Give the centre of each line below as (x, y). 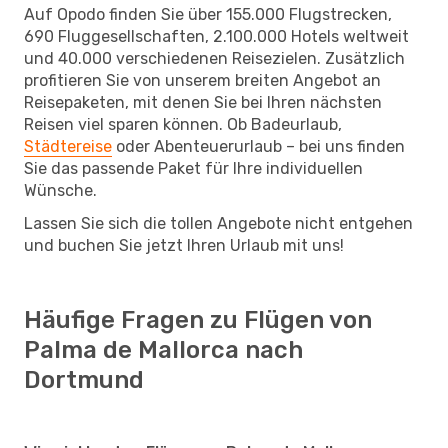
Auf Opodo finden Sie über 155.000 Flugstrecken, (208, 14)
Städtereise (68, 146)
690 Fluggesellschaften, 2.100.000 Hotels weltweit (216, 36)
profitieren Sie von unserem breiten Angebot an (202, 80)
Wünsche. (60, 190)
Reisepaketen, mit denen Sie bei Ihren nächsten (203, 102)
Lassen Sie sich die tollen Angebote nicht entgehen (218, 223)
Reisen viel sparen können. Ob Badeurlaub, (183, 124)
